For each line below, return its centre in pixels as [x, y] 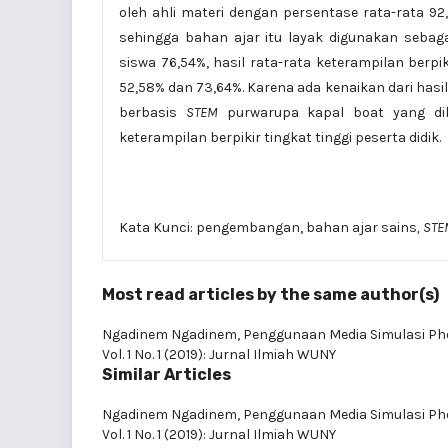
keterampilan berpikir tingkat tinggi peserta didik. [280, 137]
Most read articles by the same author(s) [270, 294]
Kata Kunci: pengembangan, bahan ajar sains [268, 227]
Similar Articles [166, 374]
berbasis [152, 112]
